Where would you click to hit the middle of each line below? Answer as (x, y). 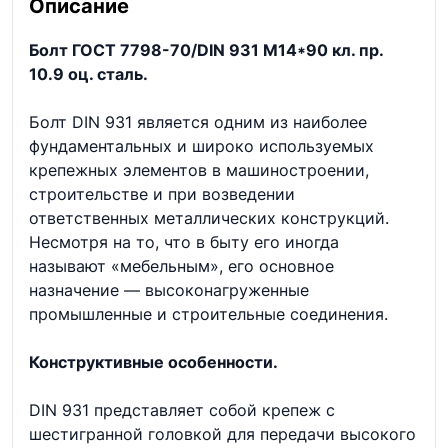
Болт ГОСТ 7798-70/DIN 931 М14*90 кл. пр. (206, 50)
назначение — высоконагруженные (169, 290)
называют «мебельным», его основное (181, 266)
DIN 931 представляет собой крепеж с (182, 410)
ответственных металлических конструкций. (209, 218)
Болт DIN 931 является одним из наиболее (198, 122)
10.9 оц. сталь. (88, 74)
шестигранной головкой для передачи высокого (222, 434)
